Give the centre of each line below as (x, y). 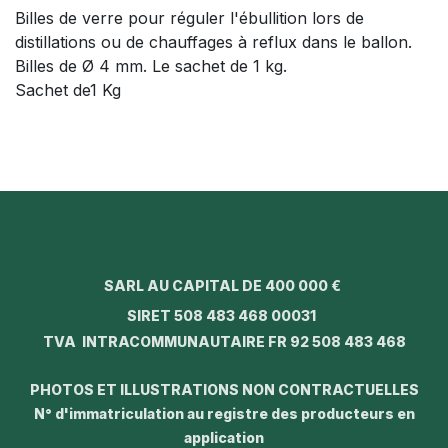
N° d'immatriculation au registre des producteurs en (224, 413)
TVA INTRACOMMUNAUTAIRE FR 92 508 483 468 (224, 341)
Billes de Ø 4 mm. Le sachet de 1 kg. (151, 66)
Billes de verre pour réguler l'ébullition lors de (189, 18)
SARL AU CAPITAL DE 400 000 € (224, 285)
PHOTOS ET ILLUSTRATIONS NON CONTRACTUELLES (224, 389)
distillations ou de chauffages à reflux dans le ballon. (213, 42)
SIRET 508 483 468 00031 (224, 315)
